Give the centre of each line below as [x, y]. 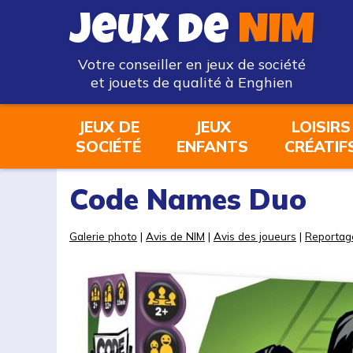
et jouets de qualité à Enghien [192, 82]
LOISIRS [321, 126]
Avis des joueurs [255, 236]
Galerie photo [103, 236]
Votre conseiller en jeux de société [192, 64]
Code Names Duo [188, 199]
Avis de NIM [175, 236]
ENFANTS [213, 146]
